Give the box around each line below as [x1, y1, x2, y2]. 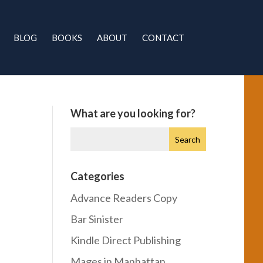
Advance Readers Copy [70, 191, 178, 205]
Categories [70, 170, 125, 183]
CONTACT [141, 32, 184, 43]
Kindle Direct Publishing [70, 234, 181, 247]
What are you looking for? [70, 107, 196, 120]
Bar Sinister [70, 213, 124, 226]
